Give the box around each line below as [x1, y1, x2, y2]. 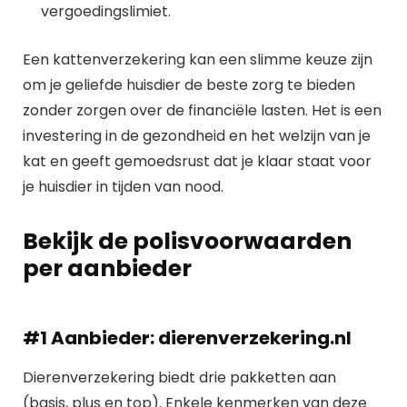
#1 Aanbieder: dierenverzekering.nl [23, 325, 352, 351]
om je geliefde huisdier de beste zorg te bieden [23, 74, 355, 95]
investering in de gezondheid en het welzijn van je [23, 125, 371, 146]
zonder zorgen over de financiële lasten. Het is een [23, 100, 382, 121]
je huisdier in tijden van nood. [23, 176, 223, 197]
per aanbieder [23, 253, 192, 284]
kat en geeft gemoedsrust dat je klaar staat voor [23, 151, 372, 172]
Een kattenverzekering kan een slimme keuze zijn [23, 49, 372, 70]
